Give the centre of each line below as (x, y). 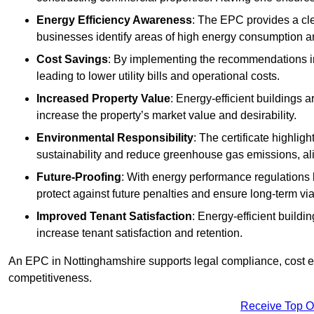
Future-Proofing (79, 177)
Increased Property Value (103, 99)
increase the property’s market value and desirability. (166, 116)
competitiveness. (50, 278)
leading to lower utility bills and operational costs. (158, 76)
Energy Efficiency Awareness (114, 20)
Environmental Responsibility (115, 138)
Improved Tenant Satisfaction (114, 217)
